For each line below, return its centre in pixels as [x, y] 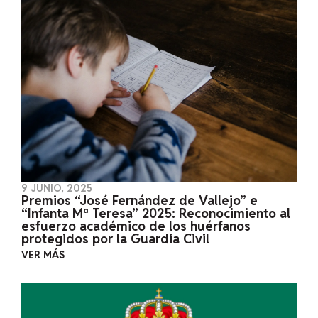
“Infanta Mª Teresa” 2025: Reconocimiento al [155, 213]
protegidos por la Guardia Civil [115, 238]
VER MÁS [43, 254]
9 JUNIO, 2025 [56, 188]
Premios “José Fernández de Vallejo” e [139, 200]
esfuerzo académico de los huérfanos [136, 226]
